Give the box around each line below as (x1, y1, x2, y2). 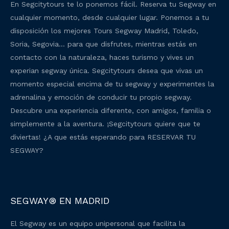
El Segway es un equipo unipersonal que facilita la (10, 219, 185, 228)
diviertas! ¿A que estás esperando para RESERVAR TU (10, 132, 196, 141)
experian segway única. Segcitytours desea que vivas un (10, 66, 203, 75)
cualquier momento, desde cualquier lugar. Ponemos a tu (10, 13, 209, 21)
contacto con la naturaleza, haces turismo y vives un (10, 53, 194, 61)
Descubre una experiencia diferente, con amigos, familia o (10, 106, 211, 114)
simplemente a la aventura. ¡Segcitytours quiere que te (10, 119, 200, 128)
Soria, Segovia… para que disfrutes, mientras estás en (10, 39, 197, 48)
